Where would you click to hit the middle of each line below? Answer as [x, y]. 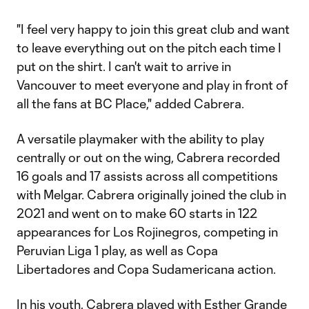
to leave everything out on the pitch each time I [149, 48]
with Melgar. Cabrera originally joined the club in [151, 195]
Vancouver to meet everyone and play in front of [152, 85]
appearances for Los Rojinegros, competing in [147, 232]
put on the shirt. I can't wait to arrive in [124, 66]
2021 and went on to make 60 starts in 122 [137, 213]
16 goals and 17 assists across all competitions [147, 176]
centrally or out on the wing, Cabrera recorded [148, 157]
